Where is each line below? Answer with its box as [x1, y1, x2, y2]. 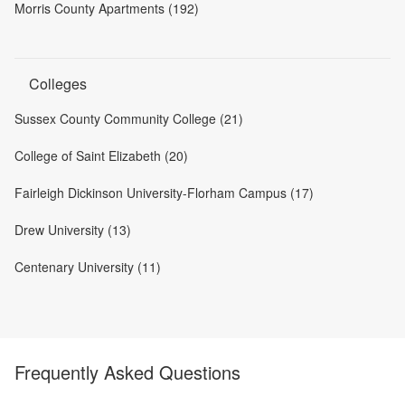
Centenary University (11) [14, 258, 161, 276]
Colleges [29, 73, 87, 94]
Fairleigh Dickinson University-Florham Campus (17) [14, 184, 314, 202]
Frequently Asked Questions [14, 359, 240, 385]
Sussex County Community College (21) [14, 109, 243, 127]
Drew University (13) [14, 221, 131, 239]
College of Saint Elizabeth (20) [14, 146, 188, 165]
